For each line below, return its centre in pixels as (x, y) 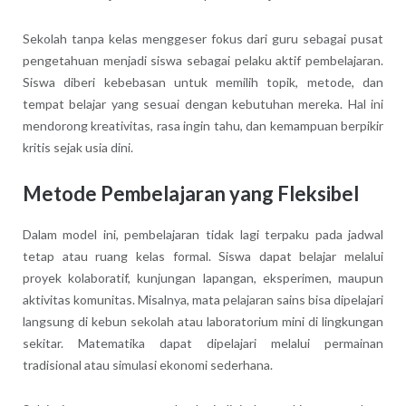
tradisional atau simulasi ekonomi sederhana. (147, 364)
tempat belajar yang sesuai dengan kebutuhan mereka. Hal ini (203, 104)
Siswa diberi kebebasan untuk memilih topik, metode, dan (203, 82)
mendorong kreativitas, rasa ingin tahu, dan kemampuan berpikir (203, 126)
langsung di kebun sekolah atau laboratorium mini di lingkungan (203, 321)
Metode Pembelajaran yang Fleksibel (190, 194)
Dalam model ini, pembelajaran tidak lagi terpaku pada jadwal (203, 234)
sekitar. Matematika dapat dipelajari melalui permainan (203, 343)
